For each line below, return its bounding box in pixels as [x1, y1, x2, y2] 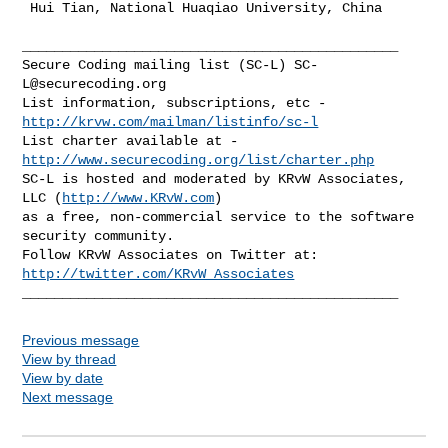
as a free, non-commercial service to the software [22, 208, 415, 225]
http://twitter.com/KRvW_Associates [22, 265, 295, 282]
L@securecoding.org [22, 75, 167, 92]
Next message [22, 388, 114, 405]
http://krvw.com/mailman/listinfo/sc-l [22, 113, 319, 130]
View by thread [22, 350, 117, 367]
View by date [22, 369, 104, 386]
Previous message [22, 331, 140, 348]
